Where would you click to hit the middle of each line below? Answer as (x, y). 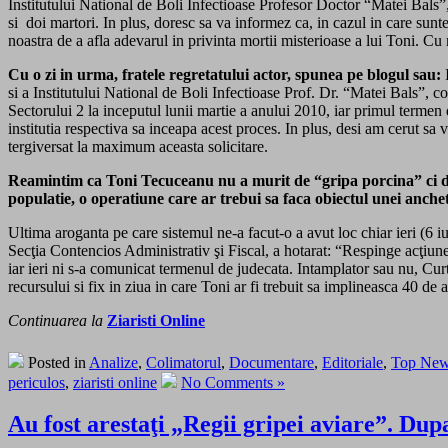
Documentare (271, 362)
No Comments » (233, 382)
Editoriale (352, 362)
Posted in (56, 362)
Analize (113, 362)
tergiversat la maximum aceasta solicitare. (138, 146)
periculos (36, 382)
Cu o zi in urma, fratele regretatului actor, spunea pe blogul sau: (226, 74)
